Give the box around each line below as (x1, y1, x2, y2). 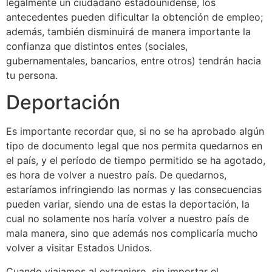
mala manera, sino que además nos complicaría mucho (6, 227, 258, 240)
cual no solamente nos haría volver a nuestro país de (6, 212, 249, 225)
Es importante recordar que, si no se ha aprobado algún (6, 125, 264, 138)
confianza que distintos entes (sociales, (6, 39, 188, 52)
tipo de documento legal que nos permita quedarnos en (6, 140, 262, 152)
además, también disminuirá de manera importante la (6, 25, 251, 38)
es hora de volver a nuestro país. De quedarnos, (6, 169, 226, 182)
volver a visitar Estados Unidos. (6, 242, 152, 254)
